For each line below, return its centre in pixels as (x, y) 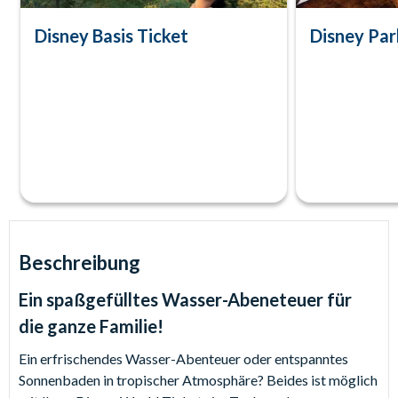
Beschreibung (80, 263)
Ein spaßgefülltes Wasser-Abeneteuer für (186, 299)
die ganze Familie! (91, 326)
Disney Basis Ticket (111, 36)
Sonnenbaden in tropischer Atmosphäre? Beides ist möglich (198, 380)
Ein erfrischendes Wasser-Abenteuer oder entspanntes (183, 358)
